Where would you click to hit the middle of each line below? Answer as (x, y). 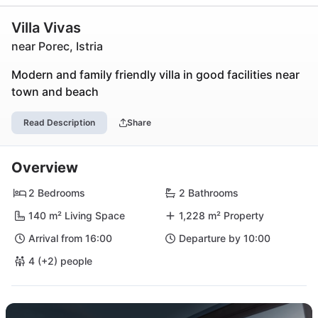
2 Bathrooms (209, 193)
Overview (45, 168)
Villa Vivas (46, 28)
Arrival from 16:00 (70, 238)
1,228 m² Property (221, 215)
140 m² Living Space (77, 215)
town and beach (55, 92)
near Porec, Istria (57, 46)
